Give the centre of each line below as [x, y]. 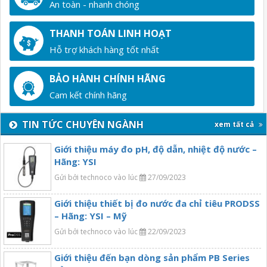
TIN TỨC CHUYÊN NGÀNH [80, 125]
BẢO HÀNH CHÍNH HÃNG [108, 79]
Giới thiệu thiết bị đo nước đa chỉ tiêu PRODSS [157, 204]
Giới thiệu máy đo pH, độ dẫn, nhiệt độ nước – [156, 149]
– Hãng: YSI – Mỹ [91, 216]
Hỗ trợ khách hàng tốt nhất [104, 50]
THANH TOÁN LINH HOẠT [111, 34]
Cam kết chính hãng [88, 95]
